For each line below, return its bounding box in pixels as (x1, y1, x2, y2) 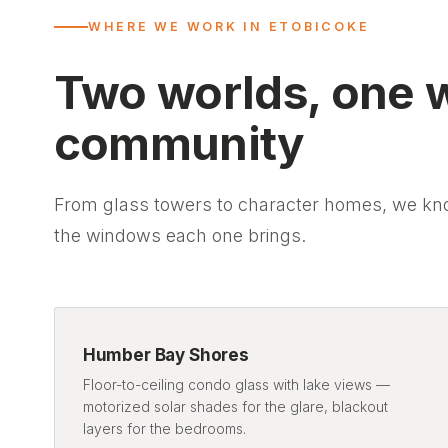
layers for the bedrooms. (82, 420, 246, 438)
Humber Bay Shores (82, 345, 249, 366)
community (53, 116, 305, 172)
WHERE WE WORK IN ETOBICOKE (87, 19, 370, 35)
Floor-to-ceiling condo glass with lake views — (82, 376, 390, 394)
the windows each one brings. (53, 225, 306, 247)
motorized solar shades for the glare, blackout (82, 398, 388, 416)
